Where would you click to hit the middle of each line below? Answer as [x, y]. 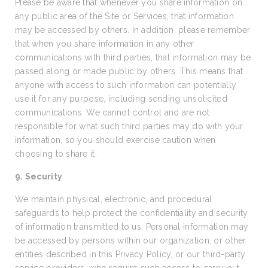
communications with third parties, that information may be [133, 57]
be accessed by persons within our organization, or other [131, 240]
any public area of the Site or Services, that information [124, 16]
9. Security [39, 176]
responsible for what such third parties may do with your [129, 126]
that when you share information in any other [105, 44]
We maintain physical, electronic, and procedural [114, 199]
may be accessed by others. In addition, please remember [133, 30]
